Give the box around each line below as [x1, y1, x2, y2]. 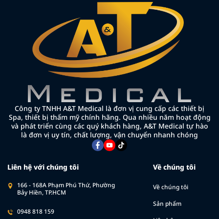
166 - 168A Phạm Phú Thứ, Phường [17, 180, 115, 189]
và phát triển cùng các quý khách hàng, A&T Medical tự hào [11, 121, 208, 131]
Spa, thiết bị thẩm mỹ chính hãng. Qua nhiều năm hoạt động [8, 112, 211, 122]
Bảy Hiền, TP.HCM [17, 188, 66, 197]
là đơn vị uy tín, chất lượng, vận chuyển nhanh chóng [21, 130, 198, 139]
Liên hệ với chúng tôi [7, 162, 79, 172]
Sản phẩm [153, 199, 182, 208]
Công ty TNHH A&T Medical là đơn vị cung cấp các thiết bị [15, 103, 204, 113]
